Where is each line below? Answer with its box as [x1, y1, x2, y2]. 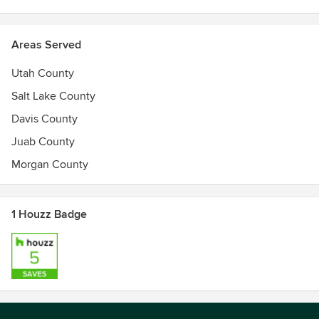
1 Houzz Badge [11, 207, 87, 221]
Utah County [11, 66, 74, 80]
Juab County [11, 135, 75, 149]
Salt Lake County [11, 89, 95, 103]
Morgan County [11, 157, 88, 172]
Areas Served [11, 38, 81, 52]
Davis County [11, 112, 78, 126]
